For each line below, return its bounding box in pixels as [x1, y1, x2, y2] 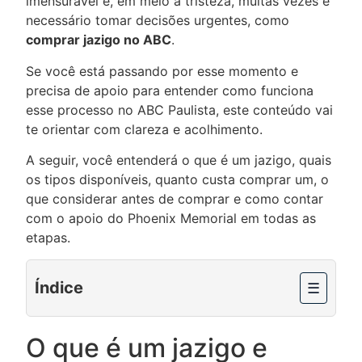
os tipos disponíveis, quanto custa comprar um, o [26, 171, 329, 188]
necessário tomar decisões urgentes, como [26, 12, 289, 29]
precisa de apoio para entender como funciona [26, 82, 314, 99]
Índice [35, 278, 83, 298]
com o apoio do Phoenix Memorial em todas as [26, 210, 316, 227]
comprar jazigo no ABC [26, 32, 171, 48]
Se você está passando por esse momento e [26, 62, 298, 79]
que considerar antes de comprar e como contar [26, 191, 323, 208]
